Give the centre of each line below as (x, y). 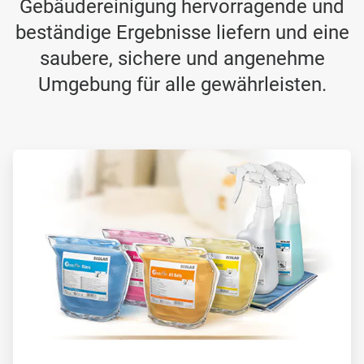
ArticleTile (37, 156)
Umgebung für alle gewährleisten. (182, 84)
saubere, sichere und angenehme (182, 58)
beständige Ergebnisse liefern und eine (182, 32)
